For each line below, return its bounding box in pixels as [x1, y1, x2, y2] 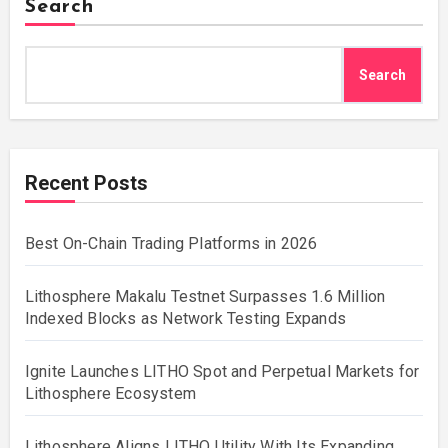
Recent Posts [24, 171, 148, 196]
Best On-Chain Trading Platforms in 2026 [24, 234, 318, 254]
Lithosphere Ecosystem [24, 384, 196, 404]
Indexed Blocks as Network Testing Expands [24, 309, 346, 329]
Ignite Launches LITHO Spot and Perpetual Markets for [24, 362, 420, 382]
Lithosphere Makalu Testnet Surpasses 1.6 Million [24, 287, 386, 307]
